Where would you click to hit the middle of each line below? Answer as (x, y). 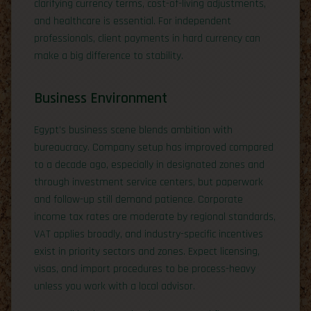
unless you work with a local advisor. (115, 286)
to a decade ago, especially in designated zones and (149, 165)
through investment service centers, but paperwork (149, 182)
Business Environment (101, 98)
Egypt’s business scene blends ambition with (133, 130)
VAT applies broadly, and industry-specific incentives (149, 234)
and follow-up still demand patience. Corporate (138, 199)
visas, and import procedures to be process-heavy (145, 269)
